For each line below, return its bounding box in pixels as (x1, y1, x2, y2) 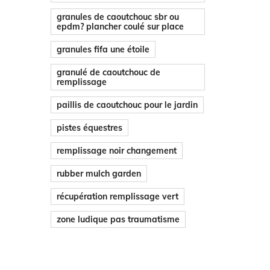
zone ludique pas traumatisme (56, 213, 180, 225)
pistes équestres (56, 122, 122, 133)
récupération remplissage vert (56, 190, 178, 202)
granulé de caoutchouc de (56, 66, 160, 78)
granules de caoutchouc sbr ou (56, 11, 179, 22)
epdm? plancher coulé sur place (56, 20, 184, 32)
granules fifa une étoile (56, 43, 149, 55)
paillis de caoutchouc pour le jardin (56, 99, 198, 110)
